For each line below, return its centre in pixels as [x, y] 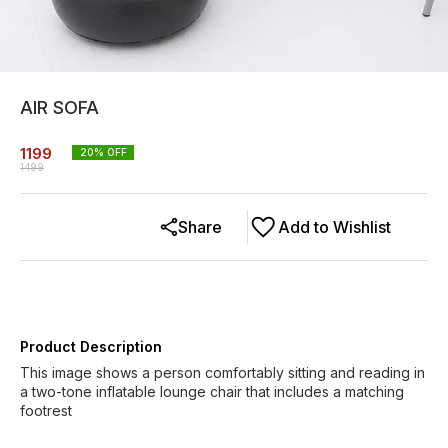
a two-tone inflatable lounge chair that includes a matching [212, 391]
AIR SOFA [59, 107]
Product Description [91, 346]
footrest [46, 410]
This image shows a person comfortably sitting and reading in [222, 372]
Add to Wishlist [334, 227]
